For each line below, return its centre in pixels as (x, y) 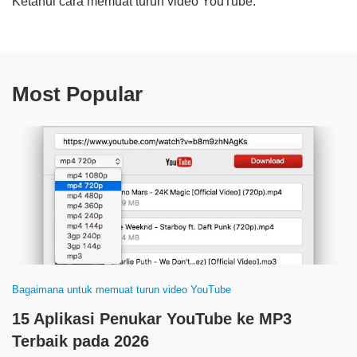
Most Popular (77, 94)
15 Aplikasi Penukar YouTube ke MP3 (152, 319)
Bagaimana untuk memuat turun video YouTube (122, 290)
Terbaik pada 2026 (80, 341)
